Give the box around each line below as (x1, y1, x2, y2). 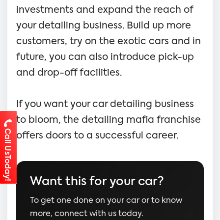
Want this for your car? (30, 175, 164, 188)
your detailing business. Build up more (16, 21, 191, 30)
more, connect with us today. (30, 210, 143, 218)
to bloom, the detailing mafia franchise (16, 115, 201, 125)
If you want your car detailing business (16, 99, 194, 109)
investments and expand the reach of (16, 5, 193, 15)
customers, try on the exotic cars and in (16, 36, 201, 46)
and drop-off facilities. (16, 68, 122, 78)
